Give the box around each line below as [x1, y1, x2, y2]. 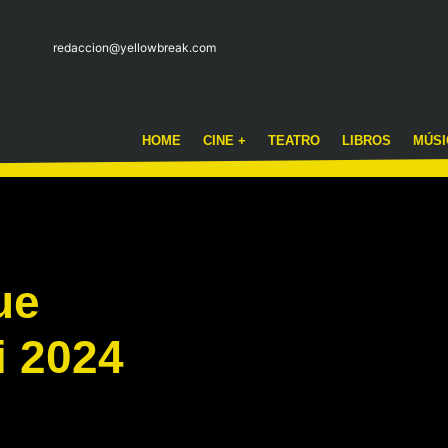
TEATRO [267, 133, 320, 148]
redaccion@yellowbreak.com [52, 39, 216, 55]
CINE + [202, 133, 246, 148]
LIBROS [341, 133, 391, 148]
